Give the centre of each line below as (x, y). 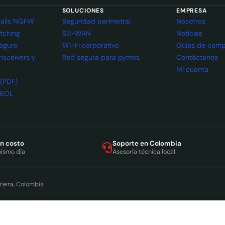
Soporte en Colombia (147, 144)
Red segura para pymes (101, 57)
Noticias (189, 33)
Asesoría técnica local (144, 152)
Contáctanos (197, 57)
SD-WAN (76, 33)
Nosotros (191, 21)
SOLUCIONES (83, 11)
